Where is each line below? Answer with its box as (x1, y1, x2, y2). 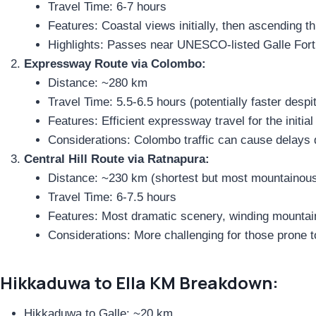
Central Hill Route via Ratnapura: (24, 152, 209, 166)
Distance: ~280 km (48, 75, 147, 90)
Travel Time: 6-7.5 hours (48, 190, 176, 204)
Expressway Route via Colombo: (24, 56, 206, 71)
